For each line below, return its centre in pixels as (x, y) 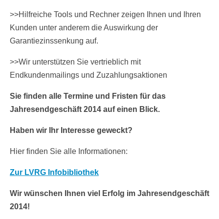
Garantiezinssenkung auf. (54, 41)
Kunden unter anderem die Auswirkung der (84, 28)
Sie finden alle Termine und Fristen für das (88, 96)
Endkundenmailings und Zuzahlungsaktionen (88, 75)
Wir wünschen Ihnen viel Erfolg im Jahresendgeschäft (109, 194)
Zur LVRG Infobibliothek (54, 173)
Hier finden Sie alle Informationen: (69, 152)
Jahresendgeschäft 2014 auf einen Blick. (85, 109)
